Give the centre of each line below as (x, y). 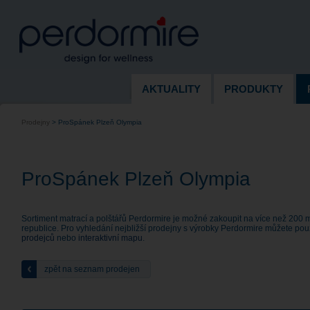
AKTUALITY (171, 89)
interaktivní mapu (110, 238)
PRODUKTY (254, 89)
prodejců (38, 238)
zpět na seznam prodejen (92, 269)
